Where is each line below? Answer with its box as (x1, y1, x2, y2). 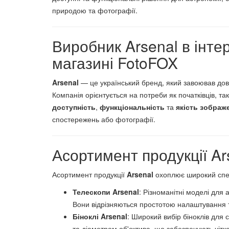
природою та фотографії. (52, 5, 138, 15)
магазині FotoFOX (52, 52, 178, 74)
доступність (52, 102, 96, 112)
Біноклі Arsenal (73, 211, 128, 221)
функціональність (100, 102, 165, 112)
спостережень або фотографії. (52, 114, 156, 124)
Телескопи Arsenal (73, 187, 140, 197)
